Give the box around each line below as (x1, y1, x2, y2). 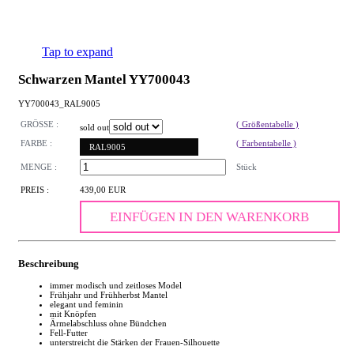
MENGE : (21, 162, 57, 172)
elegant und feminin (50, 299, 123, 309)
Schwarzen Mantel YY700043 (18, 72, 190, 87)
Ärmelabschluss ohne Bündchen (50, 318, 167, 328)
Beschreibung (18, 257, 79, 269)
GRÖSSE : (21, 119, 58, 130)
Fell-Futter (50, 327, 88, 337)
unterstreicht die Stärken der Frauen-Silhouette (50, 337, 220, 347)
